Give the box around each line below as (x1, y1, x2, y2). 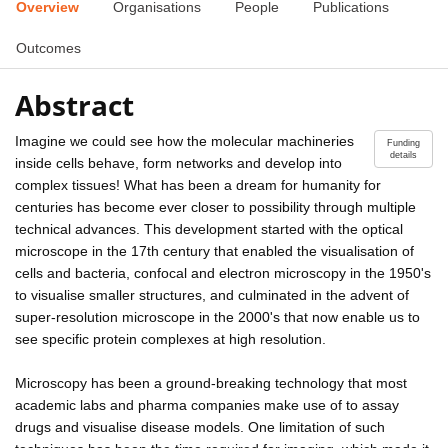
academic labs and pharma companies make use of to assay (15, 396, 399, 413)
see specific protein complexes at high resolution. (15, 330, 326, 347)
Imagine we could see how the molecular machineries (15, 132, 354, 149)
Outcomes (16, 40, 81, 57)
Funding (387, 137, 420, 148)
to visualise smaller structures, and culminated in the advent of (15, 286, 409, 303)
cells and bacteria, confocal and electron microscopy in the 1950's (15, 264, 431, 281)
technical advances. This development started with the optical (15, 220, 403, 237)
